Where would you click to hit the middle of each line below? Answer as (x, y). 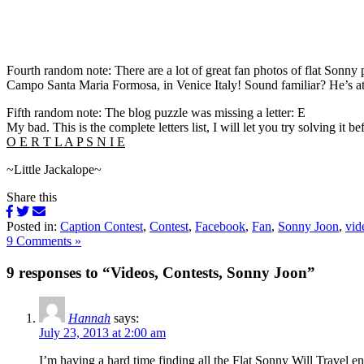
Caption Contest (102, 226)
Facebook (220, 226)
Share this (32, 197)
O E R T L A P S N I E (66, 141)
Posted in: (33, 226)
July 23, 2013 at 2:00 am (102, 333)
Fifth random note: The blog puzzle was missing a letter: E (156, 112)
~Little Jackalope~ (54, 169)
